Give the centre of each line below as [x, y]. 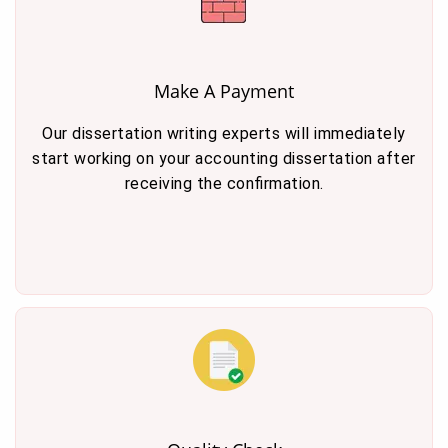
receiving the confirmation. [224, 183]
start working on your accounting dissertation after [224, 158]
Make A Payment [224, 91]
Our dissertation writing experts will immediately [224, 133]
